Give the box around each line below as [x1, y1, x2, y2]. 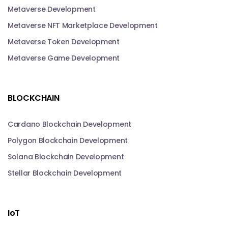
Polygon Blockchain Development [8, 135, 128, 146]
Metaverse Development [8, 4, 96, 14]
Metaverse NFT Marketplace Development [8, 20, 158, 31]
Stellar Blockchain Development [8, 167, 122, 178]
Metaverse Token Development [8, 36, 120, 47]
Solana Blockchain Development [8, 151, 124, 162]
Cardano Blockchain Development [8, 119, 131, 129]
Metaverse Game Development [8, 52, 120, 63]
